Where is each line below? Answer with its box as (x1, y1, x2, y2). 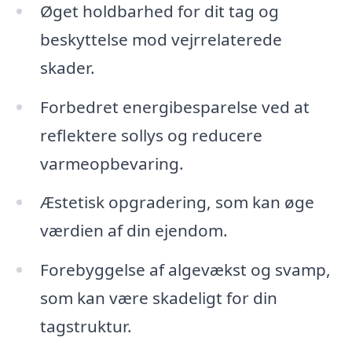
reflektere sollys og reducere (39, 123, 262, 146)
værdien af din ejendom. (39, 219, 228, 242)
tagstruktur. (39, 315, 132, 338)
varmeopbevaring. (39, 152, 184, 174)
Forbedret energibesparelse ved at (39, 95, 310, 118)
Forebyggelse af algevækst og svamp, (39, 258, 331, 281)
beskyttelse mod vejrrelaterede (39, 27, 282, 50)
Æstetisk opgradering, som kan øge (39, 191, 314, 214)
